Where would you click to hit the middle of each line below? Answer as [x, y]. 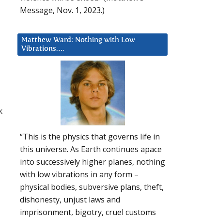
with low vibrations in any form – [79, 175]
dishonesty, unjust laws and [70, 200]
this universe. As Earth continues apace [91, 149]
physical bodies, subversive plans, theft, [92, 187]
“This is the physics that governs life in [90, 137]
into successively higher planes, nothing [93, 162]
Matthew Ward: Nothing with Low [78, 40]
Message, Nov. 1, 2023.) [62, 10]
